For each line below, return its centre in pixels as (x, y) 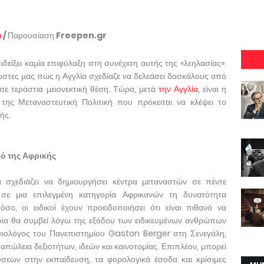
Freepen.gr (81, 35)
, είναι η (212, 89)
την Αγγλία (178, 89)
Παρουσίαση (32, 35)
